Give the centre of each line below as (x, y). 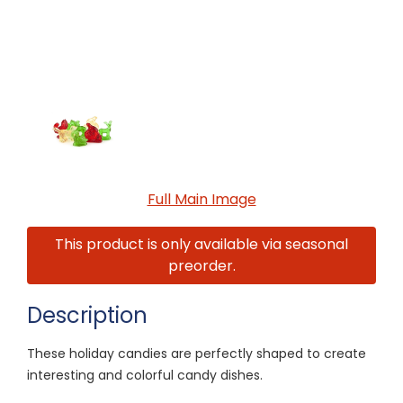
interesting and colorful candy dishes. (145, 375)
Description (87, 315)
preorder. (201, 265)
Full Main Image (201, 199)
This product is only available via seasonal (201, 244)
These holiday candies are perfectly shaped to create (197, 353)
